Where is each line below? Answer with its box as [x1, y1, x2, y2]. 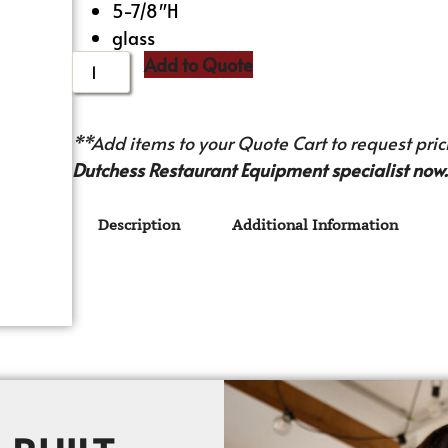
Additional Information [232, 215, 399, 235]
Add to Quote [144, 51, 254, 77]
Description [98, 215, 181, 235]
